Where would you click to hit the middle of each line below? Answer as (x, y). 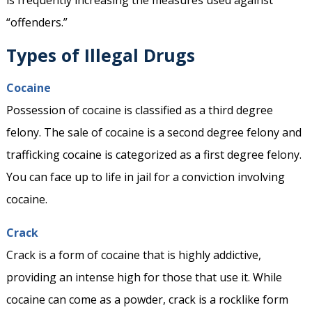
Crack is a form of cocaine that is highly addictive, (133, 255)
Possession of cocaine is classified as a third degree (139, 110)
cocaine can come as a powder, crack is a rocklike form (147, 300)
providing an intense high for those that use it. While (144, 278)
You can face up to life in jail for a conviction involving (145, 177)
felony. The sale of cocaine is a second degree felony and (154, 133)
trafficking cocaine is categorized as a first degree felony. (154, 155)
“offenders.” (37, 23)
